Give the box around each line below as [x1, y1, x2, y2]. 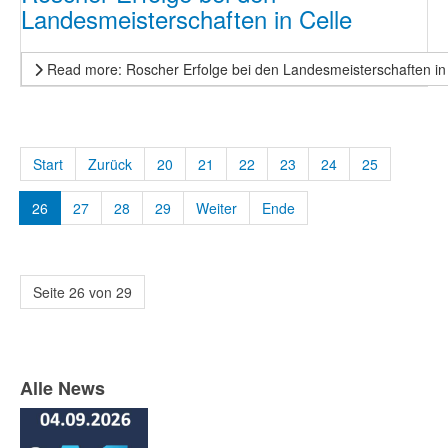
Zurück [88, 154, 132, 174]
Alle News [20, 375, 105, 401]
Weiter [196, 198, 237, 218]
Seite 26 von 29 [33, 282, 132, 302]
